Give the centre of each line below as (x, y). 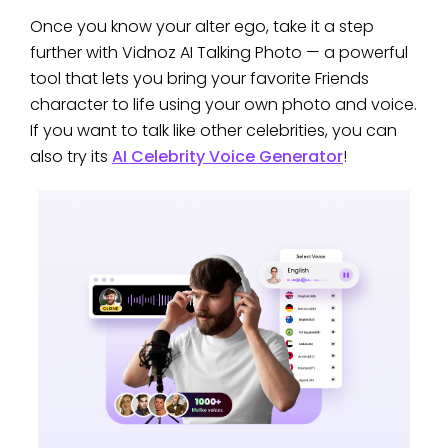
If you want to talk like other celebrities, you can (213, 131)
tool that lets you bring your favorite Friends (199, 79)
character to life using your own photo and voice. (223, 105)
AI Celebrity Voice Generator (227, 157)
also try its (71, 157)
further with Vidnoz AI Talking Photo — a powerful (219, 53)
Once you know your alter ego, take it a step (202, 27)
